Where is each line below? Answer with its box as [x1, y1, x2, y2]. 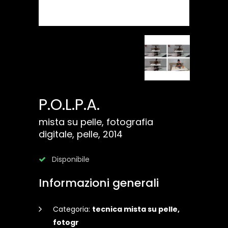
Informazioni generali [39, 175, 159, 191]
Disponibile [50, 154, 90, 165]
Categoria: [52, 204, 92, 215]
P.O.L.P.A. [39, 94, 100, 116]
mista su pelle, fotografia [39, 116, 153, 129]
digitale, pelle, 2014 [39, 128, 123, 141]
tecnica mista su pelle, [92, 204, 180, 215]
